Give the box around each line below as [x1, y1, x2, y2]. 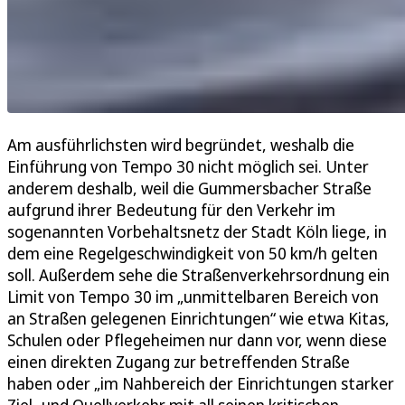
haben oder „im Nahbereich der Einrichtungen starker [7, 372, 394, 395]
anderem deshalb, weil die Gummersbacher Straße [7, 177, 372, 200]
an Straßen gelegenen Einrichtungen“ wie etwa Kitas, [7, 307, 390, 330]
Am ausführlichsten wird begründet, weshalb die [7, 134, 354, 156]
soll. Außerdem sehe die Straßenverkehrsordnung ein [7, 264, 390, 287]
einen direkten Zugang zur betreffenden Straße [7, 351, 350, 373]
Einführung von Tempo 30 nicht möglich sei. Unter [7, 155, 369, 178]
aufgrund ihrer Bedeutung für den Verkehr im [7, 199, 335, 221]
